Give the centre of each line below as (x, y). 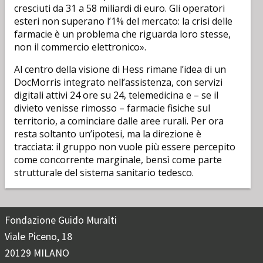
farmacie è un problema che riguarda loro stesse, (122, 34)
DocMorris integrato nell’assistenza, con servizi (118, 82)
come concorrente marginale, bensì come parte (118, 160)
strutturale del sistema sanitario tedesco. (104, 173)
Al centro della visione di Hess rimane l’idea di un (120, 69)
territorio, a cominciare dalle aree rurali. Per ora (119, 121)
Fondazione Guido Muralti (61, 220)
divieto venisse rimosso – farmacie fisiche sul (112, 108)
